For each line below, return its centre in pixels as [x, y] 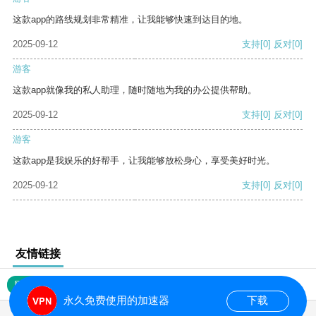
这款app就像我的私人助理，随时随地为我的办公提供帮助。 [135, 90]
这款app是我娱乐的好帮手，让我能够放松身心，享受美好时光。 [144, 161]
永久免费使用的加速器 [116, 300]
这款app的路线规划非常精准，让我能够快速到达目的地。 [130, 20]
